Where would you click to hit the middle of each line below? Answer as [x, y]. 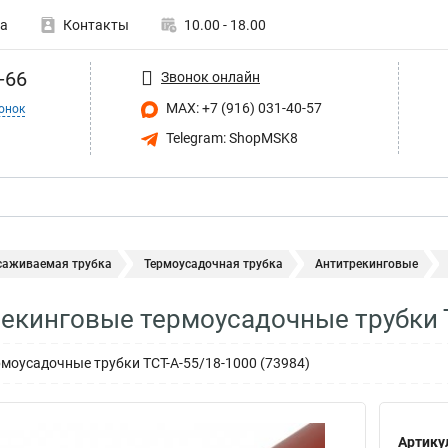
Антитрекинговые [366, 264]
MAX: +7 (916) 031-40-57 [242, 108]
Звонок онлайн [210, 76]
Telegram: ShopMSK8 [230, 137]
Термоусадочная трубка [213, 264]
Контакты [96, 25]
